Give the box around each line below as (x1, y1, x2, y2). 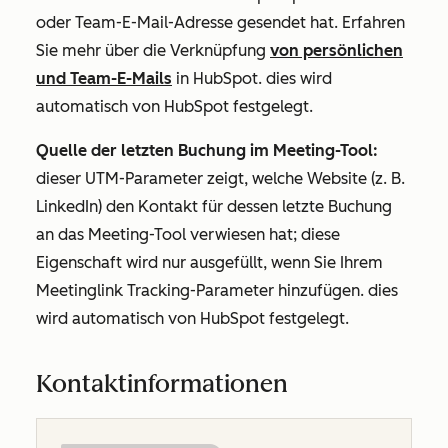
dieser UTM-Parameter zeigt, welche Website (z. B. (36, 169, 405, 188)
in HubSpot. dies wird (172, 69, 332, 88)
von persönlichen (270, 41, 403, 60)
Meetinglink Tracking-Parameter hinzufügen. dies (36, 281, 398, 300)
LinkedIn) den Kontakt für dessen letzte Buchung (36, 197, 392, 216)
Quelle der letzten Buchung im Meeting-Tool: (36, 141, 378, 160)
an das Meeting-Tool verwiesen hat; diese (36, 225, 340, 244)
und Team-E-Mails (36, 69, 172, 88)
